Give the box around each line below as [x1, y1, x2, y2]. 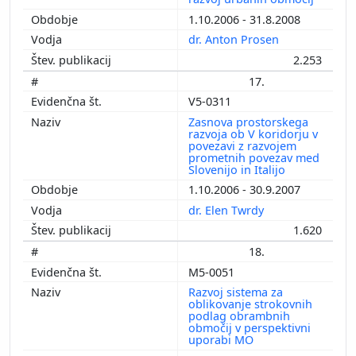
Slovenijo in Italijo [188, 161, 288, 177]
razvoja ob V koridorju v [188, 126, 318, 141]
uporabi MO [188, 332, 257, 348]
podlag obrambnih [188, 308, 290, 324]
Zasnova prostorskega [188, 114, 308, 130]
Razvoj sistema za [188, 284, 283, 300]
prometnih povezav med [188, 149, 319, 165]
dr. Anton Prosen [188, 32, 282, 48]
